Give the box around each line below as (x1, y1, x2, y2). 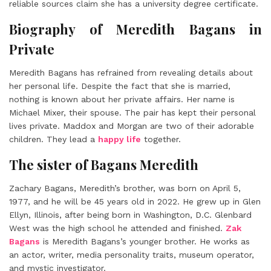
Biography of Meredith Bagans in (9, 20, 262, 38)
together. (144, 134, 181, 144)
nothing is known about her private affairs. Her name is (9, 94, 235, 104)
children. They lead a (9, 134, 98, 144)
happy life (98, 134, 141, 144)
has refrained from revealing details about (77, 68, 253, 77)
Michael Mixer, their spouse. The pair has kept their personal (9, 108, 256, 117)
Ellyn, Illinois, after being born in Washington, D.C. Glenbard (9, 210, 252, 220)
